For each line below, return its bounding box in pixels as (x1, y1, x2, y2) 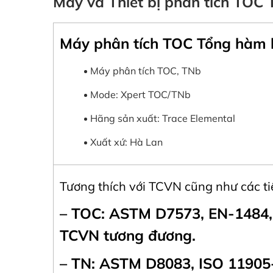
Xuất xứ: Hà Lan (90, 136, 163, 149)
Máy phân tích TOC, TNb (90, 65, 201, 77)
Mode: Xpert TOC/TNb (90, 88, 191, 101)
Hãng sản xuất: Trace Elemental (90, 112, 235, 125)
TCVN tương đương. (60, 226, 196, 245)
